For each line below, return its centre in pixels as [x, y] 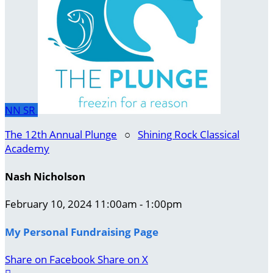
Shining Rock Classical [189, 134]
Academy [27, 148]
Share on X [123, 260]
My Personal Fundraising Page [82, 232]
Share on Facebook [50, 260]
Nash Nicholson [45, 176]
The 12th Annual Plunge [61, 134]
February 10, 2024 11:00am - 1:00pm [94, 204]
